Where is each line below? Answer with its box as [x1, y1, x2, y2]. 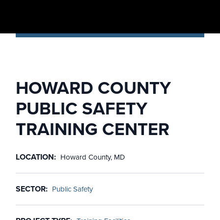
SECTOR [16, 183, 46, 195]
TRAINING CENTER [16, 116, 169, 142]
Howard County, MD [60, 152, 125, 163]
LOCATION [16, 151, 54, 163]
